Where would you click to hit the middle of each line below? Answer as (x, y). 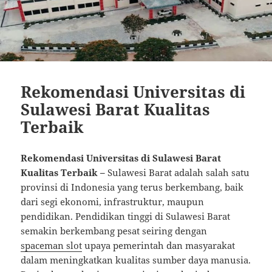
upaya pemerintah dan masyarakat (159, 245)
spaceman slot (52, 245)
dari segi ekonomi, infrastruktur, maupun (113, 201)
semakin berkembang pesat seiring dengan (114, 230)
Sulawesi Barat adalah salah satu (179, 172)
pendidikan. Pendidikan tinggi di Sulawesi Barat (126, 216)
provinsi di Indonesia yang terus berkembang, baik (132, 187)
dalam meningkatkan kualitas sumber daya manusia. (136, 260)
